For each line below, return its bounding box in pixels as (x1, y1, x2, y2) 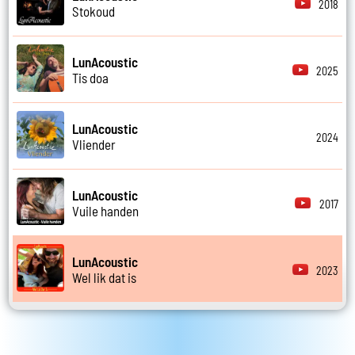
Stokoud (72, 2, 116, 19)
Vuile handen (72, 202, 139, 219)
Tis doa (72, 69, 109, 86)
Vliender (72, 136, 116, 152)
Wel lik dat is (72, 269, 137, 285)
